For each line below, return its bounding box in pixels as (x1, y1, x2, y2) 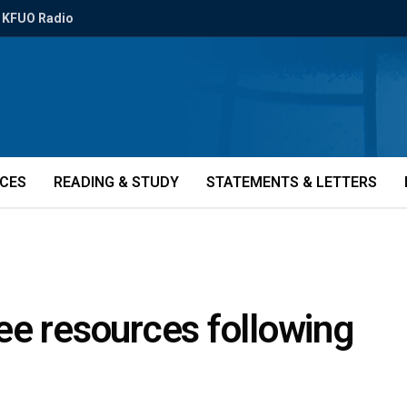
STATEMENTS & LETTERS (206, 174, 377, 191)
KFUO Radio (2, 11, 74, 25)
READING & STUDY (54, 174, 179, 191)
